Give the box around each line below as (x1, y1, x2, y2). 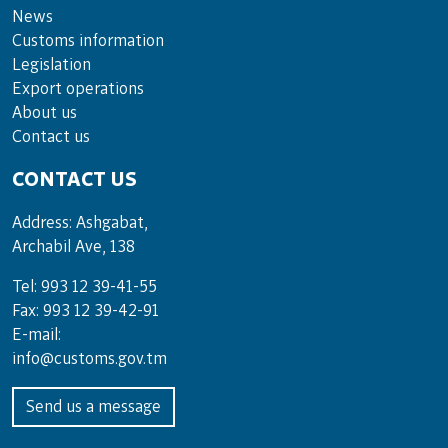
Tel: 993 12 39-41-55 (12, 278, 157, 295)
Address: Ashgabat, (12, 214, 148, 231)
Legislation (12, 56, 91, 73)
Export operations (12, 80, 144, 97)
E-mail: (12, 326, 61, 343)
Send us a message (26, 398, 161, 415)
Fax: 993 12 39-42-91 (12, 302, 159, 319)
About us (12, 104, 77, 121)
